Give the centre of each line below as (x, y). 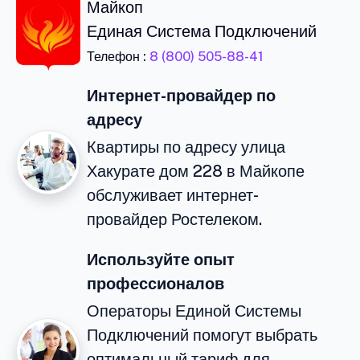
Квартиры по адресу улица (186, 147)
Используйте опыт (161, 259)
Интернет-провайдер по (181, 95)
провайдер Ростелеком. (174, 219)
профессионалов (155, 283)
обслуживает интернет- (173, 195)
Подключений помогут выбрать (202, 335)
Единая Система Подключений (202, 31)
